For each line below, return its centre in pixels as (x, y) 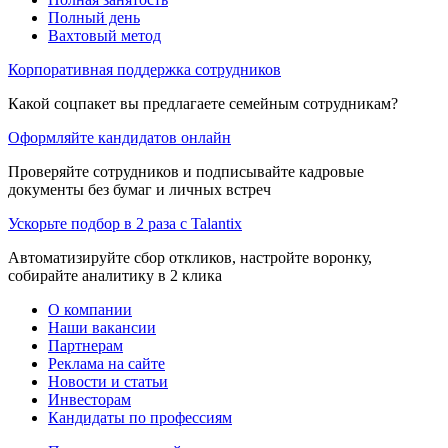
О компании (90, 309)
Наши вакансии (102, 327)
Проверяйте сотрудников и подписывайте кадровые (186, 171)
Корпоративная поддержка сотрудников (144, 69)
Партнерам (85, 345)
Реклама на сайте (106, 363)
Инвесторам (89, 399)
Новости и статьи (108, 381)
